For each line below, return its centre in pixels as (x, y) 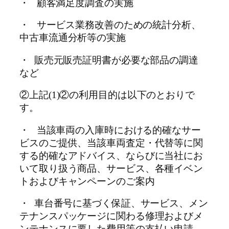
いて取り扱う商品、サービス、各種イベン (111, 168)
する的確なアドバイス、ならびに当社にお (111, 156)
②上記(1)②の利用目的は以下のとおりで (107, 95)
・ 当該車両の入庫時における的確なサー (110, 130)
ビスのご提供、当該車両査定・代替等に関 (111, 143)
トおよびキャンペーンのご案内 (87, 181)
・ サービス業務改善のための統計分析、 (110, 25)
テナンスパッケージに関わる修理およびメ (111, 216)
